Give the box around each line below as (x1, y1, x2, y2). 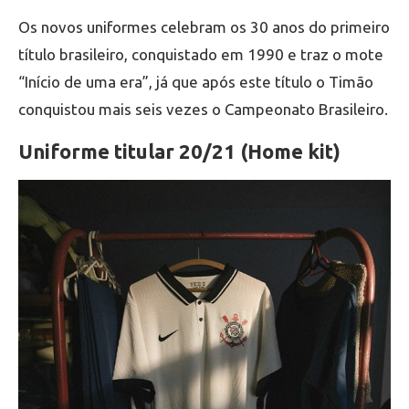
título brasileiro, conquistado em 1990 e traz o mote (18, 46, 383, 64)
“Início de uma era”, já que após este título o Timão (18, 73, 373, 91)
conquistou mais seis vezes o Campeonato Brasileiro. (18, 100, 388, 119)
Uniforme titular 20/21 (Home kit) (18, 140, 341, 163)
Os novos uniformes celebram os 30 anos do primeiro (18, 18, 390, 37)
